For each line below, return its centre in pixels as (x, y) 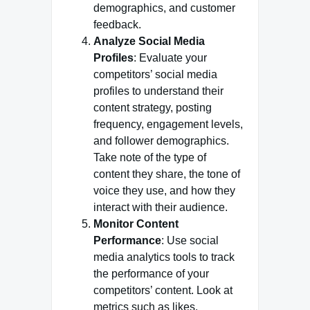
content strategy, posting (153, 108)
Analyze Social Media (149, 41)
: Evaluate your (170, 58)
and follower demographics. (161, 141)
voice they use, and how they (164, 191)
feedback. (117, 25)
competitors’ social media (155, 74)
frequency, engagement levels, (168, 124)
